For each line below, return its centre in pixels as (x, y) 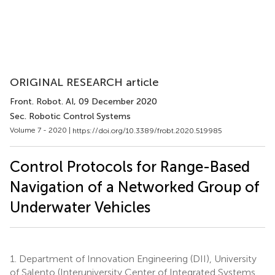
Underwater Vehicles (80, 207)
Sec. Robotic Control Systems (70, 116)
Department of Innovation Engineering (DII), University (137, 258)
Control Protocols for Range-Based (130, 166)
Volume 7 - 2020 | (41, 130)
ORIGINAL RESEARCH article (84, 82)
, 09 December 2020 (115, 102)
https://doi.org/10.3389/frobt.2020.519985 (147, 130)
